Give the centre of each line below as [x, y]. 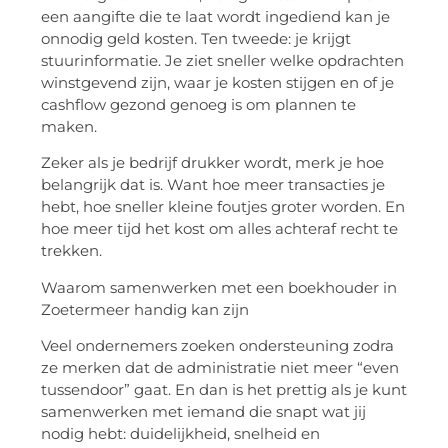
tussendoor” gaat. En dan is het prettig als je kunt [224, 390]
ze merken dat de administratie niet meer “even [220, 368]
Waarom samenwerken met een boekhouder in [219, 287]
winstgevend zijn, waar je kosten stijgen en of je [217, 82]
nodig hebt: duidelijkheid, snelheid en [180, 434]
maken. [69, 126]
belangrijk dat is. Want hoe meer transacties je [213, 185]
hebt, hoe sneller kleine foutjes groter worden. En [223, 207]
